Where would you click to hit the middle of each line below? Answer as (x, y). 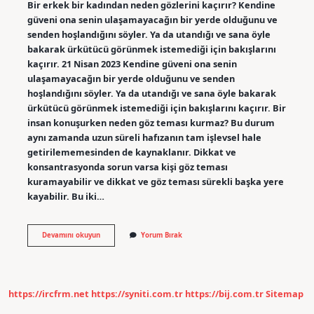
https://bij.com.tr (224, 294)
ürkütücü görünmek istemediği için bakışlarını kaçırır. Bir (156, 108)
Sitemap (285, 294)
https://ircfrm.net (49, 294)
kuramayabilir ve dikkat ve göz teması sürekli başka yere (155, 181)
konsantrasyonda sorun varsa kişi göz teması (127, 166)
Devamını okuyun (71, 235)
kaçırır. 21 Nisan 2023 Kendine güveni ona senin (132, 63)
